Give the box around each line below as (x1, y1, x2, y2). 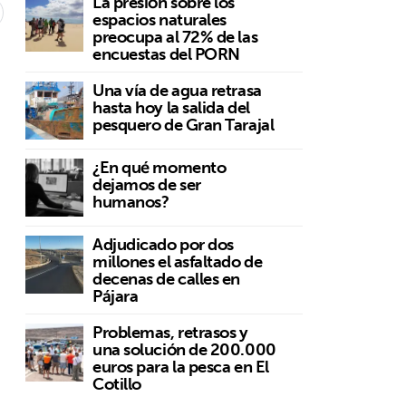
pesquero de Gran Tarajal (92, 111, 275, 140)
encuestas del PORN (92, 40, 240, 69)
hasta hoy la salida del (92, 93, 250, 122)
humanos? (92, 188, 169, 217)
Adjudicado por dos (92, 230, 234, 259)
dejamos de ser (92, 170, 201, 199)
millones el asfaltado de (92, 247, 263, 276)
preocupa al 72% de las (92, 23, 258, 52)
